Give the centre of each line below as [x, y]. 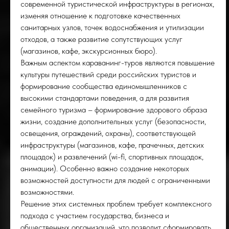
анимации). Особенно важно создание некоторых [105, 168]
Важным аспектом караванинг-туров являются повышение [118, 63]
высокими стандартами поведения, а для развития [105, 98]
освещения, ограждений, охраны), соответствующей [108, 133]
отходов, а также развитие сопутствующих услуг [101, 39]
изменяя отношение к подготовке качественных [100, 16]
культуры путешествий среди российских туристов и [108, 74]
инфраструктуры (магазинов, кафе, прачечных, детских [112, 145]
